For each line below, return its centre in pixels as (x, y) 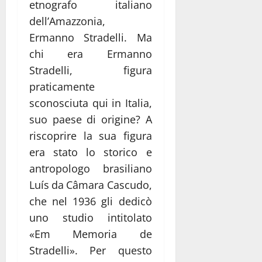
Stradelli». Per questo (91, 250)
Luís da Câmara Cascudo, (91, 185)
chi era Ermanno (91, 54)
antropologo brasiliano (91, 168)
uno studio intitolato (91, 217)
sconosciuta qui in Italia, (91, 103)
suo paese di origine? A (91, 119)
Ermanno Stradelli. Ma (91, 37)
